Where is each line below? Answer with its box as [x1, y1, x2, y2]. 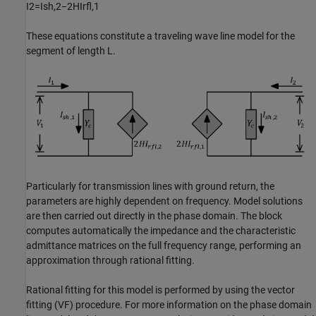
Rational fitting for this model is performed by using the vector [26, 284, 295, 296]
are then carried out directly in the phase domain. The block [26, 210, 282, 222]
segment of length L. [26, 45, 116, 57]
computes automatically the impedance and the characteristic [26, 225, 296, 237]
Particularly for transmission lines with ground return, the [26, 181, 274, 193]
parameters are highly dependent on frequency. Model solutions [26, 195, 303, 207]
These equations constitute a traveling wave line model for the [26, 30, 295, 42]
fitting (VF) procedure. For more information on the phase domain [26, 299, 312, 311]
